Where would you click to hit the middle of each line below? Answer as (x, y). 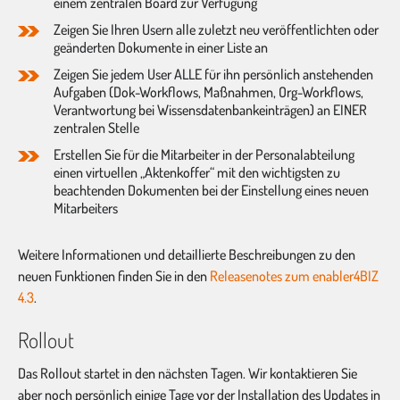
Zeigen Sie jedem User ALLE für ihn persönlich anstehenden (213, 74)
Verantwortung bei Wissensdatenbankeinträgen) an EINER (210, 109)
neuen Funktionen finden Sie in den (114, 275)
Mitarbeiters (86, 208)
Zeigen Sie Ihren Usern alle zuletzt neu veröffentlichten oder (216, 29)
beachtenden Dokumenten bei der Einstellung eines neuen (211, 190)
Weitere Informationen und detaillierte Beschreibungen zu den (187, 254)
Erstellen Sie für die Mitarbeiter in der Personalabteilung (204, 154)
